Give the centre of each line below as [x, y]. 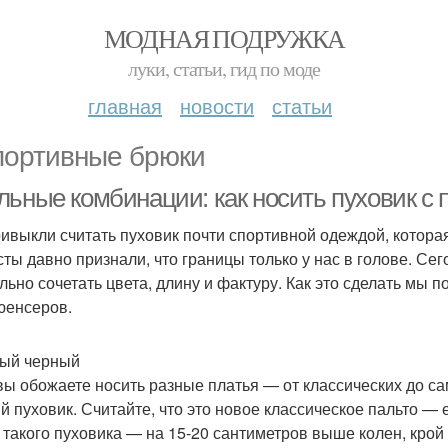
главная [125, 105]
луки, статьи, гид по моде [224, 68]
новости [217, 105]
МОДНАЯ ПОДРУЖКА [224, 38]
